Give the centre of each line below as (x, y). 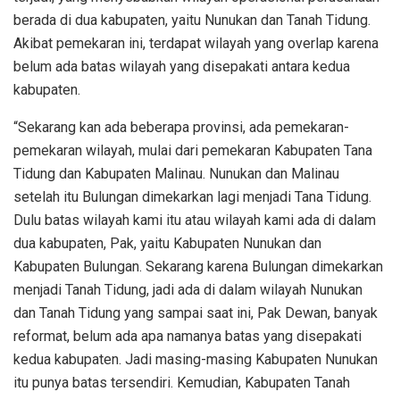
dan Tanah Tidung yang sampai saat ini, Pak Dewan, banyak (196, 312)
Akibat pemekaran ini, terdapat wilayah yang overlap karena (196, 43)
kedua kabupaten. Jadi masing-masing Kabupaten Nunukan (196, 359)
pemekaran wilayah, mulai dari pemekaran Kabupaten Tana (193, 150)
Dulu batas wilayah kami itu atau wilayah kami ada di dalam (195, 220)
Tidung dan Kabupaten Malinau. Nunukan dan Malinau (176, 173)
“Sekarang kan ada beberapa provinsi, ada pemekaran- (181, 127)
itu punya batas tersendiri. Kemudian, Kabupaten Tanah (182, 382)
